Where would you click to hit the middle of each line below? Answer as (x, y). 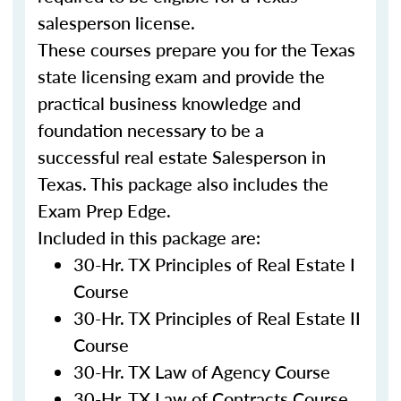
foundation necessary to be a (151, 130)
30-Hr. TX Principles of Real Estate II (217, 318)
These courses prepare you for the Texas (196, 49)
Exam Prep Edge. (104, 210)
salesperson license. (119, 22)
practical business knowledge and (169, 103)
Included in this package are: (149, 237)
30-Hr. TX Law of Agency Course (202, 371)
